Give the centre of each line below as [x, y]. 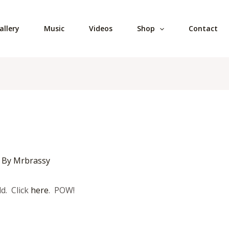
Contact [203, 28]
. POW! [61, 190]
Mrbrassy [31, 161]
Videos [101, 28]
